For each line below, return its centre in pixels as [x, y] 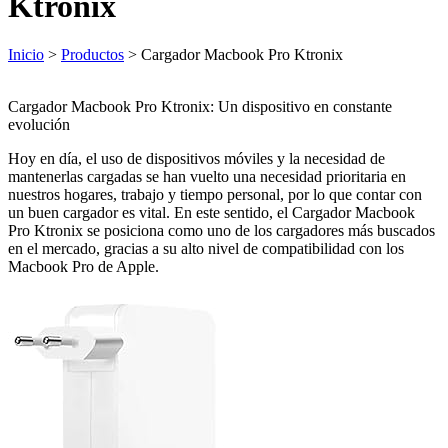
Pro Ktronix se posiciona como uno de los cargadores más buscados [221, 230]
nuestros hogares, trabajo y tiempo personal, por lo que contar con [215, 194]
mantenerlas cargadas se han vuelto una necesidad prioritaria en [207, 176]
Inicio [26, 54]
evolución [39, 124]
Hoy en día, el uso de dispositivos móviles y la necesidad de [196, 158]
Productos [92, 54]
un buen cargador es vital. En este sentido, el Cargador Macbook [211, 212]
